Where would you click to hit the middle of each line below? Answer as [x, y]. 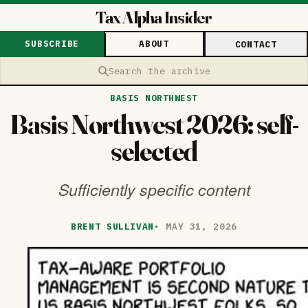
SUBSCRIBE [52, 44]
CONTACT [256, 44]
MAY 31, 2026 [201, 227]
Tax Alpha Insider [154, 17]
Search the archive [159, 70]
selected [154, 151]
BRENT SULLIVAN [112, 227]
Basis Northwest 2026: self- [154, 124]
